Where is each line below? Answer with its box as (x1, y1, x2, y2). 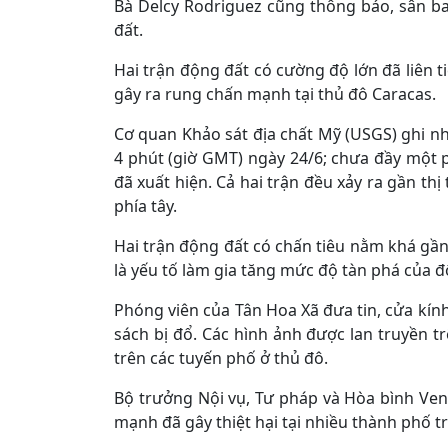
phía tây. (114, 195, 177, 217)
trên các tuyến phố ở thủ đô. (114, 347, 328, 369)
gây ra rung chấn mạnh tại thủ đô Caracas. (114, 83, 436, 105)
